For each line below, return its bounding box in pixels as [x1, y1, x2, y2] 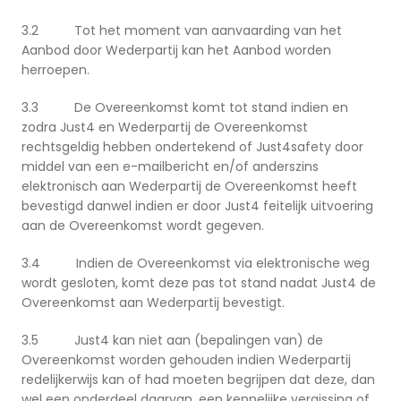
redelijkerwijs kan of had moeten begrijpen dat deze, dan [21, 371, 375, 389]
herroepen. [21, 61, 90, 80]
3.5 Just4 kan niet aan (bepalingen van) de [21, 331, 323, 350]
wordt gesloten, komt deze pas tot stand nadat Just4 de [21, 274, 376, 293]
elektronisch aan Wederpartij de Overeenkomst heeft [21, 177, 357, 196]
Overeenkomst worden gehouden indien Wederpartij [21, 351, 351, 370]
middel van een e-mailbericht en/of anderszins [21, 158, 319, 176]
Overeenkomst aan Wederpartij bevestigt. [21, 294, 285, 312]
